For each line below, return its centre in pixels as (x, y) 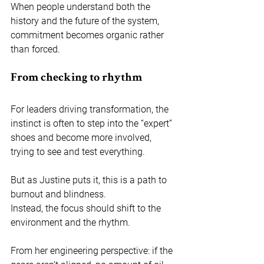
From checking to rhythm (76, 79)
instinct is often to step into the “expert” (93, 124)
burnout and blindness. (60, 194)
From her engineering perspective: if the (93, 251)
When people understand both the (82, 7)
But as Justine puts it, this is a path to (90, 180)
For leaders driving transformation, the (91, 110)
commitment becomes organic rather (88, 35)
